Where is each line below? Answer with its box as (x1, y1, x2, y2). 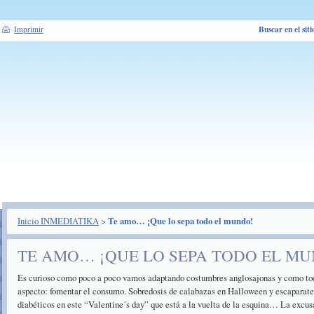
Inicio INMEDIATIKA (18, 214, 99, 227)
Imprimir (14, 24, 43, 34)
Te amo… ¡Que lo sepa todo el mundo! (108, 214, 253, 227)
